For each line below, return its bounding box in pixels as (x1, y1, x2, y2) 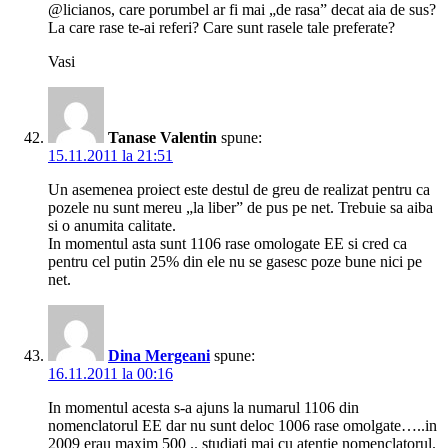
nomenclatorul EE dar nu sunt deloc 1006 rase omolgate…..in (48, 417, 437, 435)
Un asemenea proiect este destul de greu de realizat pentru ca (48, 181, 430, 199)
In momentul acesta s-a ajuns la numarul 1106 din (48, 399, 359, 417)
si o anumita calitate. (48, 217, 176, 235)
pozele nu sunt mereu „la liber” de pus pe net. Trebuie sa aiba (48, 199, 433, 217)
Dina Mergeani (108, 347, 210, 365)
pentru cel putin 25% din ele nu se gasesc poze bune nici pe (48, 253, 422, 271)
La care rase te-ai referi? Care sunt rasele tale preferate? (48, 19, 395, 37)
